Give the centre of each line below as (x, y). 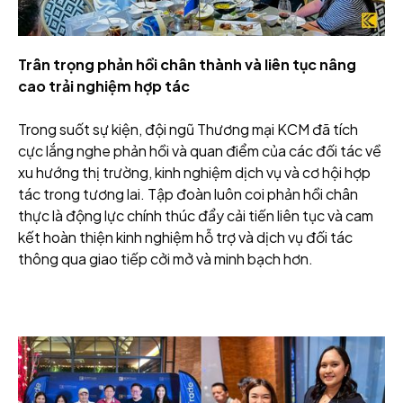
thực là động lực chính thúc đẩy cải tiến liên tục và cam (196, 216)
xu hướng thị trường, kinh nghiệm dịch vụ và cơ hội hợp (194, 173)
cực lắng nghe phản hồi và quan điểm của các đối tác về (200, 151)
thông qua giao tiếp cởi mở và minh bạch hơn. (166, 259)
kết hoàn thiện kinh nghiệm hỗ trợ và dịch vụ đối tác (185, 237)
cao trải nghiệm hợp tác (104, 86)
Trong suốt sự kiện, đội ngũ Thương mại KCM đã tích (188, 130)
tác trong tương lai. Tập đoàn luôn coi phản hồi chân (188, 194)
